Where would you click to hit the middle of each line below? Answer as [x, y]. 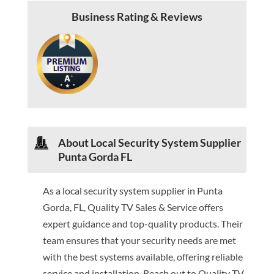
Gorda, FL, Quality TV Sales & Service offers [133, 207]
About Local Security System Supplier [149, 143]
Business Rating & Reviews [137, 16]
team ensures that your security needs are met [139, 240]
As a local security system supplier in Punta [132, 191]
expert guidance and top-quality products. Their [143, 224]
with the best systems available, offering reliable [143, 257]
